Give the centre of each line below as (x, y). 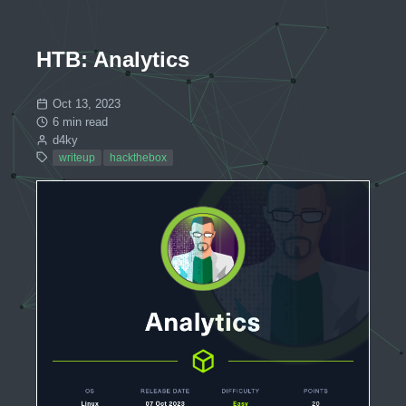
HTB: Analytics (113, 60)
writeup (77, 158)
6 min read (80, 122)
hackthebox (138, 158)
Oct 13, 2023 (86, 104)
